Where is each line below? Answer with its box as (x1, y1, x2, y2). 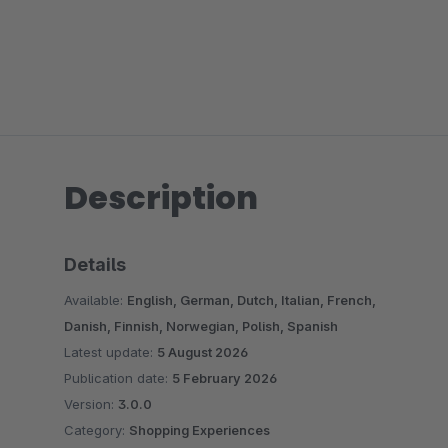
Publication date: (64, 370, 172, 386)
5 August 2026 (157, 344, 248, 360)
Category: (64, 422, 129, 438)
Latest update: (64, 344, 157, 360)
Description (64, 175, 258, 220)
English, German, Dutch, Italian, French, (127, 292, 376, 308)
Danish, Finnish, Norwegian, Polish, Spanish (64, 318, 338, 334)
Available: (64, 292, 127, 308)
